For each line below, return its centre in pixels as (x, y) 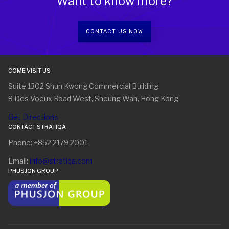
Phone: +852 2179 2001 (48, 143)
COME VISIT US (29, 71)
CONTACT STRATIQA (37, 127)
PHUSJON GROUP (33, 171)
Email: (19, 161)
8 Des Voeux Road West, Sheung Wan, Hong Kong (93, 99)
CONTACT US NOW (114, 32)
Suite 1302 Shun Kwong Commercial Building (83, 86)
